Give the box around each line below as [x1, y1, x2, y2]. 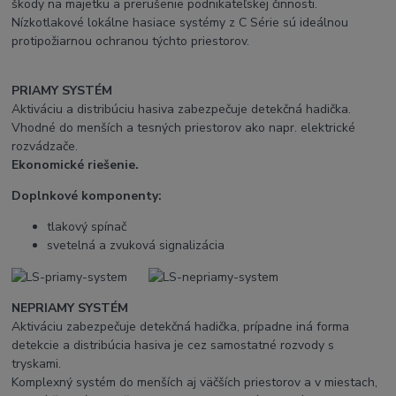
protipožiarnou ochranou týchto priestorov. [11, 32, 250, 49]
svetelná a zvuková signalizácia [47, 236, 225, 254]
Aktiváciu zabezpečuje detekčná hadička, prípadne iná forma [11, 317, 350, 335]
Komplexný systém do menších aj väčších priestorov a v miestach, [11, 373, 378, 391]
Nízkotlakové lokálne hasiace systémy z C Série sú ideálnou [11, 13, 349, 31]
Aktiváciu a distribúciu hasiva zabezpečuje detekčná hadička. [11, 100, 352, 118]
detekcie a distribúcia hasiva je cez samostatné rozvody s [11, 336, 335, 354]
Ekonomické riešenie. [11, 156, 140, 173]
